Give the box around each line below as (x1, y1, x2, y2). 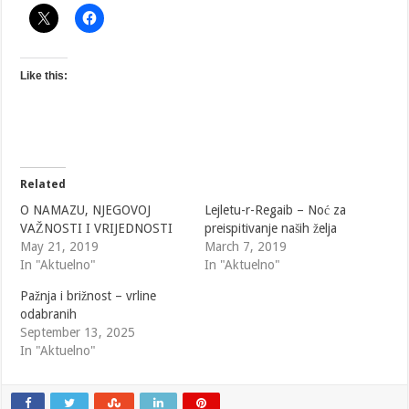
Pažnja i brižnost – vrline (20, 288, 157, 304)
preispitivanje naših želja (204, 221, 337, 236)
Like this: (20, 69, 68, 83)
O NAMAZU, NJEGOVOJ (20, 203, 152, 218)
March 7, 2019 (204, 239, 287, 255)
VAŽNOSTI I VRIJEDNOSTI (20, 221, 173, 236)
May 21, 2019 (20, 239, 100, 255)
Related (20, 178, 67, 192)
